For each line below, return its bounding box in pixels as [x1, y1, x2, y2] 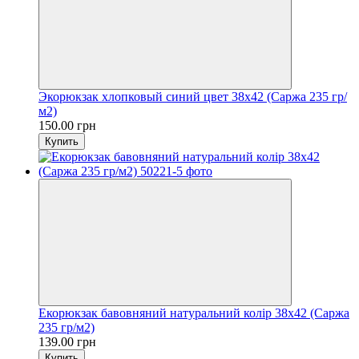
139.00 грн [38, 334, 96, 349]
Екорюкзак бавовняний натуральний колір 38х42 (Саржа [38, 305, 349, 320]
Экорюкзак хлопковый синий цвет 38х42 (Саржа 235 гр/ [38, 89, 347, 103]
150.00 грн [38, 118, 96, 132]
